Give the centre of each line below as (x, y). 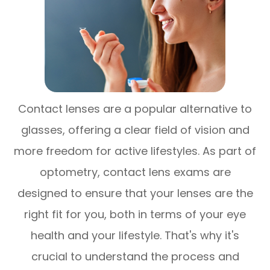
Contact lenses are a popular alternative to (135, 109)
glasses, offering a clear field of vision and (135, 130)
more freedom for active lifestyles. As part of (135, 151)
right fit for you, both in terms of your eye (135, 215)
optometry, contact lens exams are (135, 172)
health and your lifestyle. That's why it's (135, 236)
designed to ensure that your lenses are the (135, 193)
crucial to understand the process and (135, 257)
